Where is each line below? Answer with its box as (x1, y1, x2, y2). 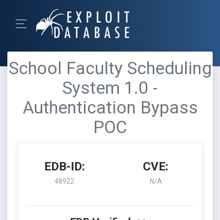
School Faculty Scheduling (8, 58, 212, 79)
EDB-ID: (44, 160, 85, 173)
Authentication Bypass (22, 98, 198, 118)
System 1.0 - (62, 78, 158, 98)
